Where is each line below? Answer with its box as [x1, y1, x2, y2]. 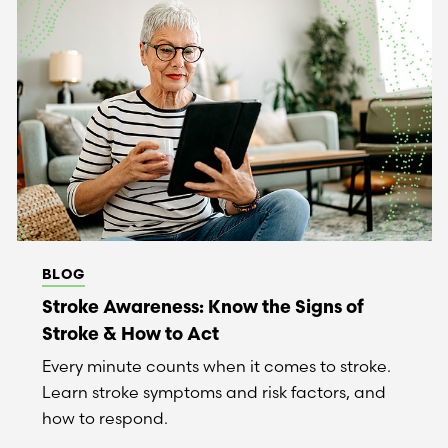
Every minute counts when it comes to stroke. [42, 356, 391, 376]
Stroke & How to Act [42, 322, 219, 345]
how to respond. [42, 408, 168, 428]
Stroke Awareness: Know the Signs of [42, 295, 364, 318]
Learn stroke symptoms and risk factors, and [42, 382, 386, 402]
